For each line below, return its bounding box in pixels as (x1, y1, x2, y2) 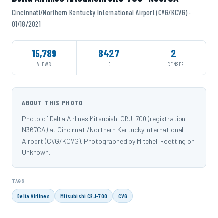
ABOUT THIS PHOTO (22, 98, 83, 107)
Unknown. (22, 147, 50, 156)
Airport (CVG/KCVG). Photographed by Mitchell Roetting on (22, 136, 195, 145)
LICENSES (163, 60, 184, 67)
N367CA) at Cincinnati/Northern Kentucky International (22, 125, 183, 134)
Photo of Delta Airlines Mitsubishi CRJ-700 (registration (22, 114, 185, 123)
